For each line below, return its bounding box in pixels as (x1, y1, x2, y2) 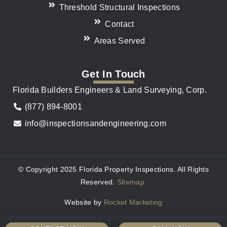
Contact (105, 20, 134, 29)
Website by (64, 198, 102, 206)
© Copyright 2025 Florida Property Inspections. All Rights (18, 165, 209, 174)
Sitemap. (117, 178, 147, 186)
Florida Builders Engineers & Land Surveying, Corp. (13, 86, 207, 95)
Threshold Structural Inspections (59, 3, 180, 12)
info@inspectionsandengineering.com (24, 119, 166, 128)
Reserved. (80, 178, 117, 186)
